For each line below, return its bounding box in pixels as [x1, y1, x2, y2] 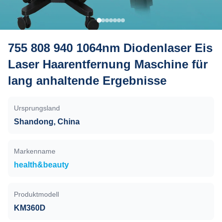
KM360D [14, 204, 46, 212]
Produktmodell [14, 190, 59, 198]
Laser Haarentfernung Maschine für [8, 57, 208, 71]
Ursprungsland [14, 104, 60, 112]
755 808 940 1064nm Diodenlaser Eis [8, 41, 213, 55]
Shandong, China [14, 117, 80, 126]
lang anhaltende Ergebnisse [8, 74, 166, 87]
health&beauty [14, 161, 69, 169]
